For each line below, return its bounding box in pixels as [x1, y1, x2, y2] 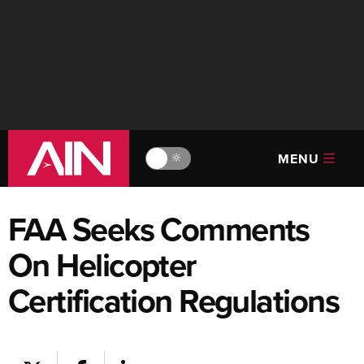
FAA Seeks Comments [8, 206, 310, 253]
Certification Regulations [8, 277, 340, 324]
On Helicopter [8, 241, 196, 288]
